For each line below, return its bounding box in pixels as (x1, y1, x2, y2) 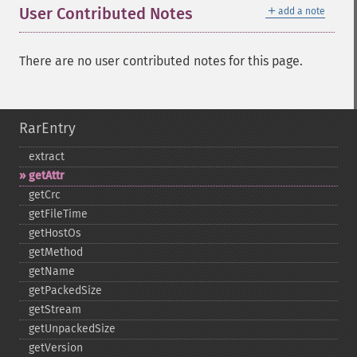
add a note (278, 6, 325, 17)
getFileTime (29, 207, 88, 221)
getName (29, 265, 75, 278)
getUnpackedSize (29, 322, 116, 335)
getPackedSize (29, 284, 102, 297)
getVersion (29, 341, 83, 355)
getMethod (29, 245, 83, 259)
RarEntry (19, 120, 76, 137)
